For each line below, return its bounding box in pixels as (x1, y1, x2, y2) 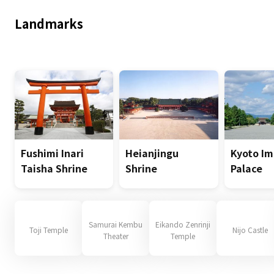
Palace (230, 161, 262, 176)
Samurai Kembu (89, 218, 143, 229)
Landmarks (15, 15, 83, 33)
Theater (103, 230, 128, 241)
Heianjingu (125, 146, 179, 161)
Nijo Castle (232, 224, 268, 235)
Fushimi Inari (21, 146, 84, 161)
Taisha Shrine (21, 161, 87, 176)
